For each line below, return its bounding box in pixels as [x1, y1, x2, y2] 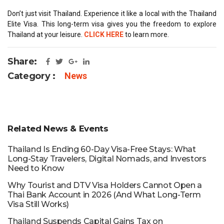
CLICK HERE [84, 30, 123, 38]
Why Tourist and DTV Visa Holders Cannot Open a [7, 180, 202, 190]
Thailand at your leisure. [7, 30, 84, 38]
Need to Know [7, 163, 64, 173]
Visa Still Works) [7, 199, 69, 209]
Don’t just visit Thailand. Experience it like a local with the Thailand [7, 9, 216, 17]
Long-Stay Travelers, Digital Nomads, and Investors [7, 153, 206, 163]
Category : [7, 70, 55, 81]
